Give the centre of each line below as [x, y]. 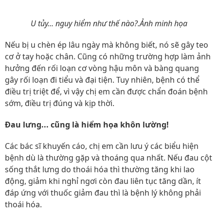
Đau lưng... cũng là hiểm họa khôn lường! [87, 125]
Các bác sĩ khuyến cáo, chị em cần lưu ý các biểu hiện [102, 146]
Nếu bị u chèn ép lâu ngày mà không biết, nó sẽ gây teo [107, 45]
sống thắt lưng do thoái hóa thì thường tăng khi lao [100, 169]
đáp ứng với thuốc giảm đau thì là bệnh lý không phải [103, 193]
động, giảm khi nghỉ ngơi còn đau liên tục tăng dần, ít [103, 181]
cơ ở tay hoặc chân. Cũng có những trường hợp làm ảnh [108, 56]
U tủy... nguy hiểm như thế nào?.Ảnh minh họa [109, 23]
